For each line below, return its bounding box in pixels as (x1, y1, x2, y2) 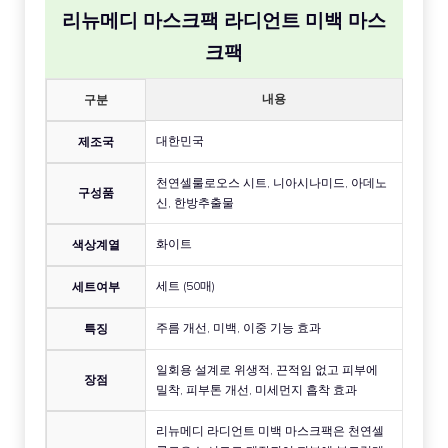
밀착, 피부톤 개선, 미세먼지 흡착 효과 (156, 381, 357, 397)
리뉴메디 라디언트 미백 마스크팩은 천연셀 (156, 422, 384, 438)
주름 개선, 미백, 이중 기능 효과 (156, 319, 321, 335)
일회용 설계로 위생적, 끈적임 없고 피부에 (156, 361, 378, 377)
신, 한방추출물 (156, 194, 234, 210)
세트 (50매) (156, 277, 215, 293)
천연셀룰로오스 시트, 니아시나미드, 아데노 (156, 174, 387, 190)
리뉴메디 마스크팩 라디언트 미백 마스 (62, 7, 386, 32)
